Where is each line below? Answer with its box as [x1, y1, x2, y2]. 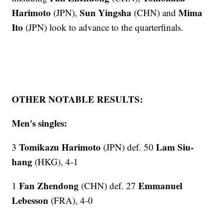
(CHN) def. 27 [79, 179, 139, 192]
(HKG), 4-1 [32, 155, 79, 168]
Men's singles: [12, 116, 67, 130]
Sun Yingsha [80, 5, 132, 19]
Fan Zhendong [19, 178, 79, 192]
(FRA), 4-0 [48, 194, 93, 206]
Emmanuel [138, 178, 183, 192]
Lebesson [12, 193, 49, 207]
